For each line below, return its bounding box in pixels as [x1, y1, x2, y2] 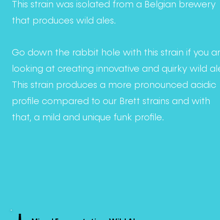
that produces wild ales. [12, 15, 116, 27]
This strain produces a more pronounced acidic [12, 79, 216, 91]
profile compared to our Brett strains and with [12, 95, 210, 107]
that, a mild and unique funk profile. [12, 111, 164, 123]
